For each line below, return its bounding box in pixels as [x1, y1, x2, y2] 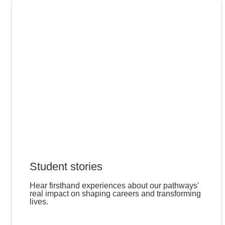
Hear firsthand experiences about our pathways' [29, 181, 199, 190]
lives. [29, 197, 48, 206]
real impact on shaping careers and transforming [29, 189, 201, 198]
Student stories [29, 160, 102, 173]
